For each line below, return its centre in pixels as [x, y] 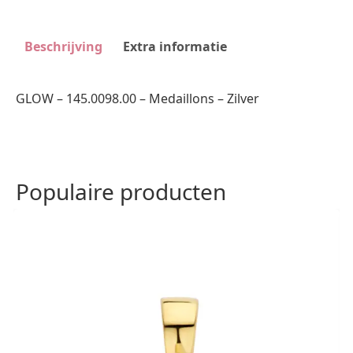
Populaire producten [121, 191]
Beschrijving [63, 46]
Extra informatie [175, 46]
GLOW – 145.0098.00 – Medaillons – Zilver [137, 98]
